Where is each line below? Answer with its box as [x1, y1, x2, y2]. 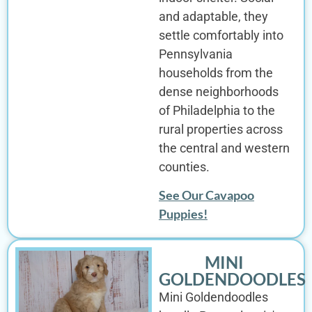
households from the [158, 65, 273, 80]
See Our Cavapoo [158, 187, 254, 203]
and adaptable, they [158, 8, 268, 24]
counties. [158, 159, 210, 174]
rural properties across [158, 121, 283, 136]
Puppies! [158, 205, 208, 221]
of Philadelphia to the [158, 102, 275, 118]
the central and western [158, 140, 290, 155]
